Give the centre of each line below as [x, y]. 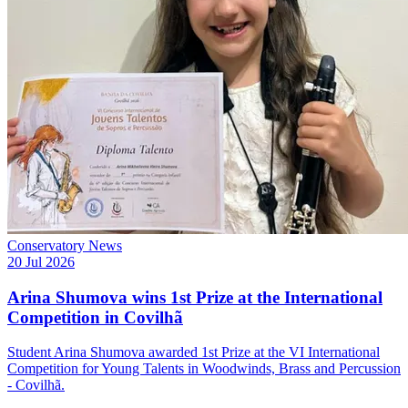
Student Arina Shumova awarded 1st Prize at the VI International [194, 352]
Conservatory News [65, 245]
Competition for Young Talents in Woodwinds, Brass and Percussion [204, 369]
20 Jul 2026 [41, 262]
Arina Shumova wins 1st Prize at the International [195, 297]
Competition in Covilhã [95, 317]
